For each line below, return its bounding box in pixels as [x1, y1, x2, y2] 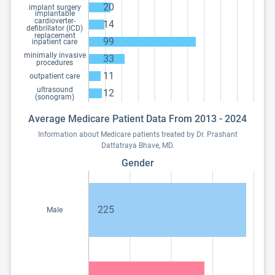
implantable [34, 9, 75, 18]
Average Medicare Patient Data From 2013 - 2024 [28, 113, 247, 125]
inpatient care [32, 37, 77, 46]
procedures [36, 58, 73, 67]
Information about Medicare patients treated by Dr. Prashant [37, 130, 238, 139]
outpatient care [29, 72, 80, 80]
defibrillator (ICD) [26, 24, 83, 33]
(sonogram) [35, 93, 74, 101]
